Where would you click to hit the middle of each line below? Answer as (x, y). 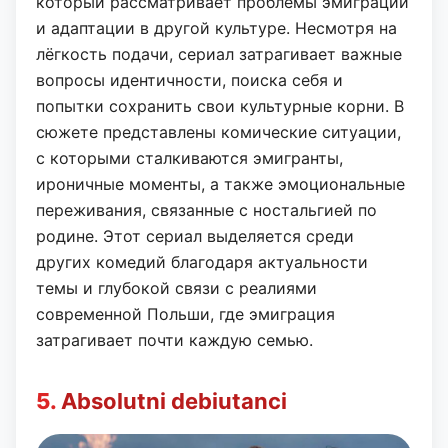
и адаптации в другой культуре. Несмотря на (216, 27)
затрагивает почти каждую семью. (174, 339)
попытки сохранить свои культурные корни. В (220, 105)
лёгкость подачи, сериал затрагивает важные (219, 53)
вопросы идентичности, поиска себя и (189, 79)
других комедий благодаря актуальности (202, 261)
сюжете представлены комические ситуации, (218, 131)
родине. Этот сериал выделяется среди (195, 235)
